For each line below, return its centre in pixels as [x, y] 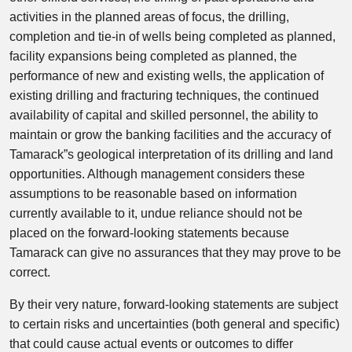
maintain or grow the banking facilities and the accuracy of [170, 135]
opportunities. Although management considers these [157, 174]
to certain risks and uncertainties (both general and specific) [174, 324]
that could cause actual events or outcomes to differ [151, 344]
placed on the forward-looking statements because [149, 233]
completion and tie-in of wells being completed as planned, [172, 37]
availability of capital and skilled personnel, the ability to [164, 115]
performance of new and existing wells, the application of [167, 76]
